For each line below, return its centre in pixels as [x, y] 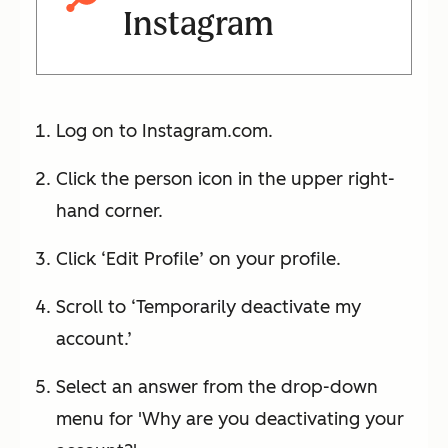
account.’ [94, 339]
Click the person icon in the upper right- [225, 179]
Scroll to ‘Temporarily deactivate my [208, 307]
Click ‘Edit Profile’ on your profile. [198, 259]
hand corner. [109, 211]
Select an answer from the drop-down [217, 387]
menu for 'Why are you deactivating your [230, 419]
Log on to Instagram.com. [164, 131]
